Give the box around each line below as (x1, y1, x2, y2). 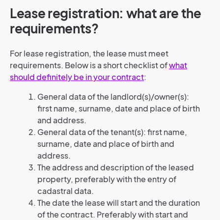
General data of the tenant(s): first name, (37, 126, 187, 137)
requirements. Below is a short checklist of (10, 59, 169, 70)
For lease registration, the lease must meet (10, 48, 168, 58)
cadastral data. (37, 185, 94, 196)
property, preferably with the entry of (37, 173, 176, 184)
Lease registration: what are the (10, 4, 201, 21)
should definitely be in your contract (10, 71, 144, 82)
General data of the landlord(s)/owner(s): (37, 91, 189, 102)
